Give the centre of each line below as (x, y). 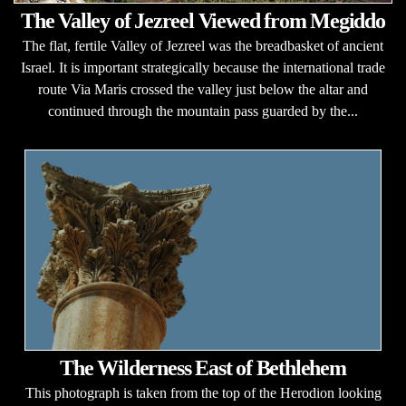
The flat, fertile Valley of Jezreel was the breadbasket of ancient (203, 46)
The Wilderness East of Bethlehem (203, 368)
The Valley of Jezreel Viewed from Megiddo (203, 21)
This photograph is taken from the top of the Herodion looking (203, 393)
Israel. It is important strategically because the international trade (203, 68)
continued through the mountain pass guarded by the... (203, 111)
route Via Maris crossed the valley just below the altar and (203, 90)
